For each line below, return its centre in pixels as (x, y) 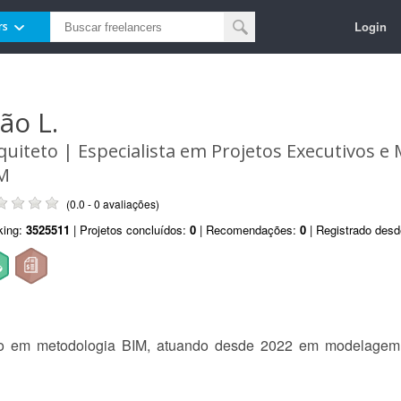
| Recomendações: (248, 230)
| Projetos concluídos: (130, 230)
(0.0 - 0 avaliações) (113, 204)
